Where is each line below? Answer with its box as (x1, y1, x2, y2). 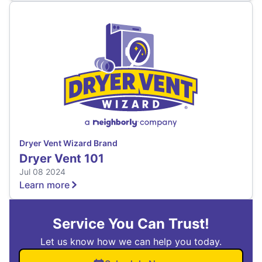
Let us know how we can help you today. (40, 236, 222, 248)
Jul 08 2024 (19, 167, 65, 177)
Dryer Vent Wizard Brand (19, 138, 118, 149)
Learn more (19, 179, 70, 191)
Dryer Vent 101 (19, 151, 104, 166)
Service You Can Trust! (53, 215, 209, 233)
